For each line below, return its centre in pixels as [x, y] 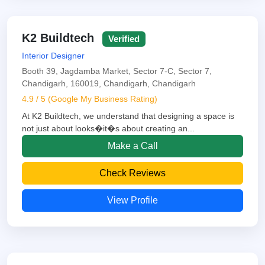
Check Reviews [132, 173]
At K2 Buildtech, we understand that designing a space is [128, 116]
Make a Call [132, 146]
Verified [124, 39]
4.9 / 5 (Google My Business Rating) [90, 98]
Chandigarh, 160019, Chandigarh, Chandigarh [109, 83]
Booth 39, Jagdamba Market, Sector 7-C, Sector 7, [117, 71]
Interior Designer [53, 55]
